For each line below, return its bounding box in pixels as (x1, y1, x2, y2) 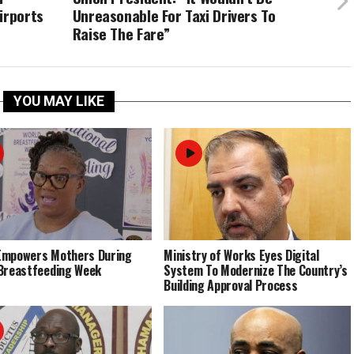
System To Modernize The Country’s (164, 260, 348, 280)
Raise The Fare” (72, 22, 171, 45)
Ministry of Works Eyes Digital (164, 245, 319, 265)
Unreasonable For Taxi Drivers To (72, 4, 276, 27)
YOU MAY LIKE (13, 93, 104, 109)
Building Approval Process (164, 275, 298, 295)
